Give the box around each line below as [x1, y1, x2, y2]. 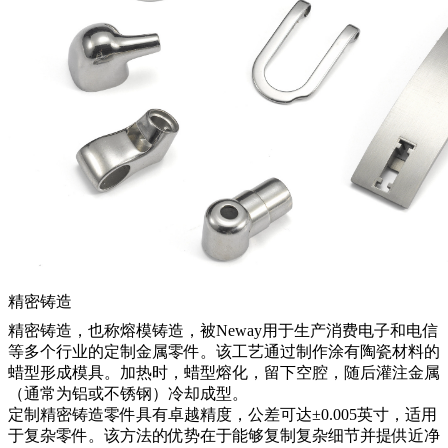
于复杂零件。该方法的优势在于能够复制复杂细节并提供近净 [8, 426, 440, 444]
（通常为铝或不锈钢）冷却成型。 [8, 384, 248, 402]
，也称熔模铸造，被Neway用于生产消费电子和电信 [72, 321, 438, 339]
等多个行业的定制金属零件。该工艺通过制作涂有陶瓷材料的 [8, 342, 440, 360]
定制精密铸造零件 [8, 405, 136, 423]
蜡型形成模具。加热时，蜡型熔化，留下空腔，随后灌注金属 [8, 363, 440, 381]
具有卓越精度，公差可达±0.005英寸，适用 [136, 405, 437, 423]
